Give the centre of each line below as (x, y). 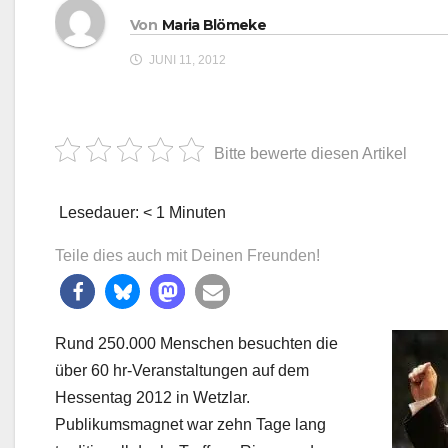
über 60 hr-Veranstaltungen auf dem (182, 371)
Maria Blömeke (213, 24)
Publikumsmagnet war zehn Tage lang (190, 425)
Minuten (197, 213)
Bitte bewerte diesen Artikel (310, 154)
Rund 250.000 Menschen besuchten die (196, 344)
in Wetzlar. (213, 398)
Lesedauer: (97, 213)
